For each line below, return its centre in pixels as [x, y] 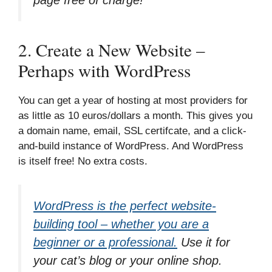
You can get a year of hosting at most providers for [133, 101]
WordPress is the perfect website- [125, 206]
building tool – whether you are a [121, 224]
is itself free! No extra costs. [83, 161]
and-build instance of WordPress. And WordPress [131, 146]
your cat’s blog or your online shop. [128, 260]
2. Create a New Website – [112, 50]
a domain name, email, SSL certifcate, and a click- [132, 131]
